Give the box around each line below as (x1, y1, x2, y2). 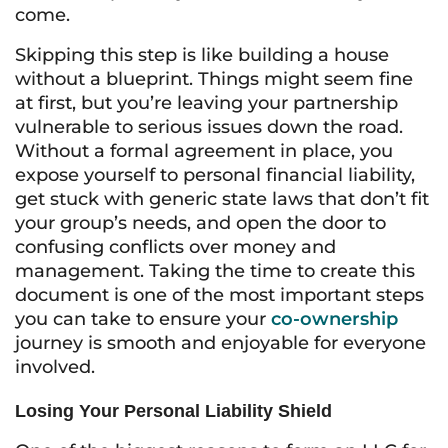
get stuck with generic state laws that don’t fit (15, 188, 429, 210)
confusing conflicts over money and (15, 236, 336, 258)
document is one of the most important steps (15, 284, 424, 306)
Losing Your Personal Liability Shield (15, 401, 332, 421)
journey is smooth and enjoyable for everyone (15, 332, 426, 354)
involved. (15, 356, 95, 378)
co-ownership (271, 308, 398, 330)
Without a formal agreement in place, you (15, 140, 393, 162)
